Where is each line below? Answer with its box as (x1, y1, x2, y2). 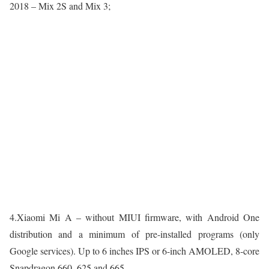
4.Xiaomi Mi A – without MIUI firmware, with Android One (10, 211, 259, 224)
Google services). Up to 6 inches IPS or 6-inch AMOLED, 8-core (10, 244, 259, 258)
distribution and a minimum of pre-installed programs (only (10, 228, 259, 241)
